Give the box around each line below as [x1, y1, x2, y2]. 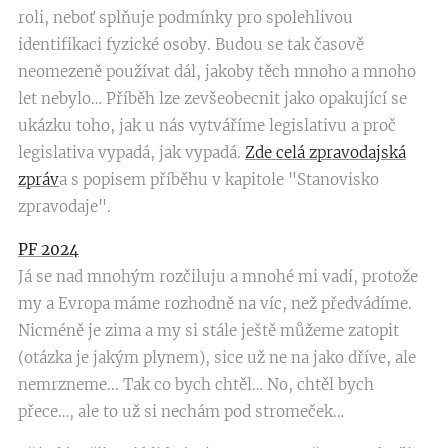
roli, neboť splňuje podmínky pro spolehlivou [18, 8, 353, 27]
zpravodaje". [18, 197, 111, 216]
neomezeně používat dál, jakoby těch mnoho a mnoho [18, 62, 416, 81]
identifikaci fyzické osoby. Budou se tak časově [18, 35, 364, 54]
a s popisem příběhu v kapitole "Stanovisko [59, 170, 379, 189]
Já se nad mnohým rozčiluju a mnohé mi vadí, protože [18, 267, 418, 286]
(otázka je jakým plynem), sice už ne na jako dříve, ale [18, 348, 416, 367]
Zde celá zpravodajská [245, 143, 406, 162]
